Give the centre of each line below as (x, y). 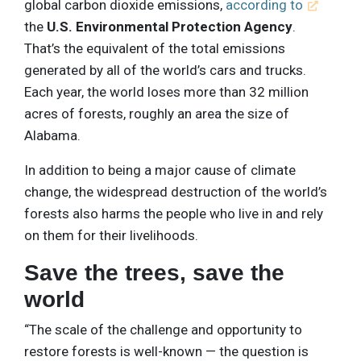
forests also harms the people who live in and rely (174, 213)
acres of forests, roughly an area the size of (157, 113)
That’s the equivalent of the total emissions (155, 48)
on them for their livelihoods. (111, 235)
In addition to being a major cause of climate (160, 170)
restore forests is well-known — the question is (166, 351)
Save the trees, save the (154, 272)
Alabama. (52, 135)
